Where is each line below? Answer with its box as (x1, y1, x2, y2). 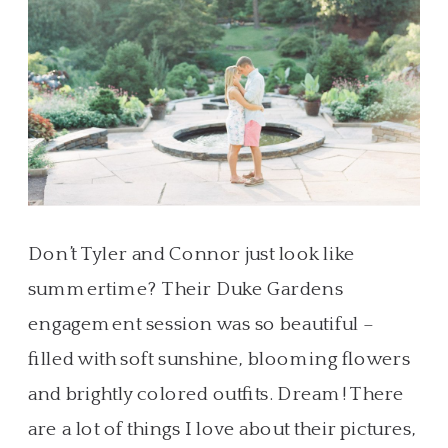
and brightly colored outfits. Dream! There (28, 382, 405, 406)
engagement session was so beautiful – (28, 312, 374, 336)
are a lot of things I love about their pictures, (28, 417, 416, 441)
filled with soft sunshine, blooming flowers (28, 347, 411, 371)
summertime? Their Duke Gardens (28, 277, 344, 301)
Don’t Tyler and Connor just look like (28, 242, 356, 266)
